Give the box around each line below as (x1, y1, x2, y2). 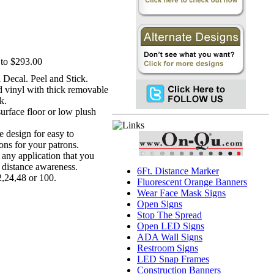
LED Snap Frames (137, 254, 209, 264)
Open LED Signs (137, 221, 204, 231)
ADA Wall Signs (137, 232, 202, 242)
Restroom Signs (137, 243, 198, 253)
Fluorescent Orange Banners (137, 177, 247, 187)
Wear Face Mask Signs (137, 188, 226, 198)
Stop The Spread (137, 210, 202, 220)
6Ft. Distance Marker (137, 166, 219, 176)
